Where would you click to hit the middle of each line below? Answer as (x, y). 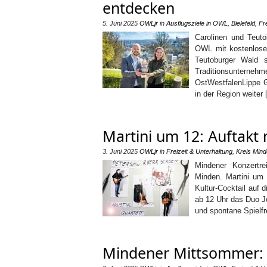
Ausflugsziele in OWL (197, 23)
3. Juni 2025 (120, 151)
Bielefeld (243, 23)
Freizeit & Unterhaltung (199, 151)
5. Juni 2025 (120, 23)
